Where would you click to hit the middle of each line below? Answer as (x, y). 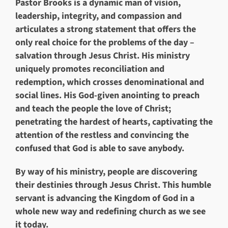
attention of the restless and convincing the (102, 135)
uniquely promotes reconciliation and (90, 69)
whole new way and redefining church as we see (110, 211)
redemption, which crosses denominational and (110, 82)
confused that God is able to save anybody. (100, 148)
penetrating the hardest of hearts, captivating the (114, 122)
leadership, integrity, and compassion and (98, 16)
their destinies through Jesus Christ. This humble (113, 185)
